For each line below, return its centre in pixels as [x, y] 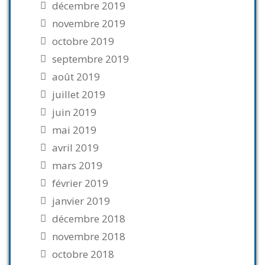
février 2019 [80, 183]
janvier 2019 [81, 201]
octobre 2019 [83, 41]
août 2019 [76, 77]
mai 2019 [74, 130]
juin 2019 [74, 112]
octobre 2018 [83, 254]
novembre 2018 [89, 236]
